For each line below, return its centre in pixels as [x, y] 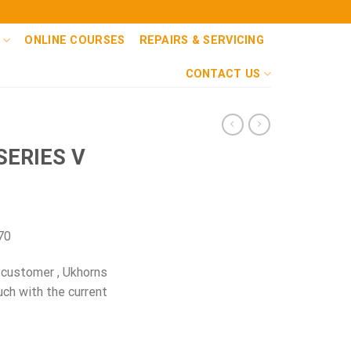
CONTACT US [223, 74]
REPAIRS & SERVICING [201, 40]
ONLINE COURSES [75, 40]
